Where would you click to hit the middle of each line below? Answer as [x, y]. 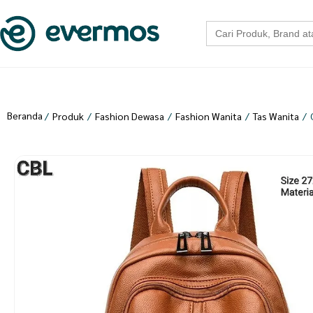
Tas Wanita [276, 116]
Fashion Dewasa [129, 116]
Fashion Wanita [208, 116]
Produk [68, 116]
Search [220, 25]
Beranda [25, 115]
